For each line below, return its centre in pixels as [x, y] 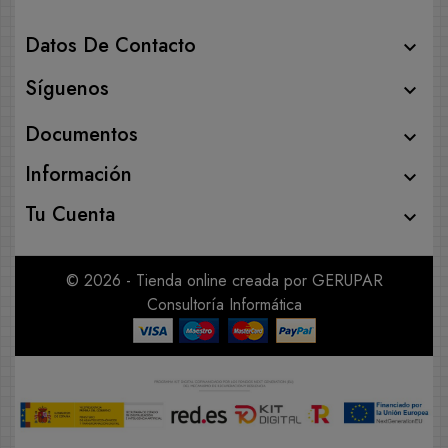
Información [78, 175]
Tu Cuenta [70, 215]
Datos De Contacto [110, 46]
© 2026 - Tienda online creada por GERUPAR [224, 281]
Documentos [81, 135]
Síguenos [67, 89]
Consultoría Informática [224, 305]
